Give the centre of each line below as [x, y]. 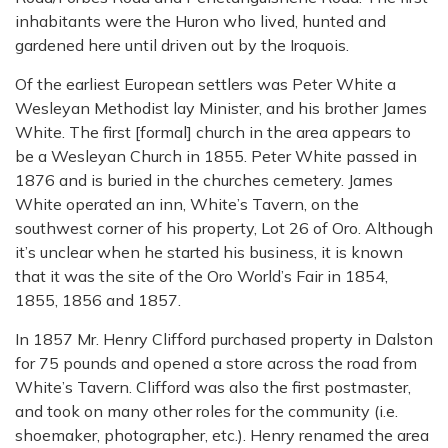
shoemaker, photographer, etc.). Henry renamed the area [222, 434]
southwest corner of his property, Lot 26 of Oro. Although [224, 227]
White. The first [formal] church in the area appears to [213, 131]
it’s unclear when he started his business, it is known [209, 251]
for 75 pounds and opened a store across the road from [216, 362]
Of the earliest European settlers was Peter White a [205, 83]
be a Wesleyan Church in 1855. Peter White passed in [216, 155]
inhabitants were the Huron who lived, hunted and [200, 20]
